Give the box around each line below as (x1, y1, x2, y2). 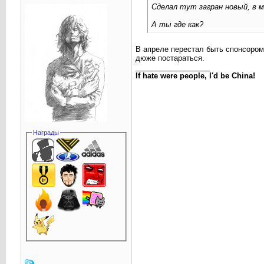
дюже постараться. (135, 54, 204, 63)
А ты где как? (151, 20, 203, 29)
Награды (33, 129, 60, 136)
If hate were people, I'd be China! (135, 71, 255, 81)
